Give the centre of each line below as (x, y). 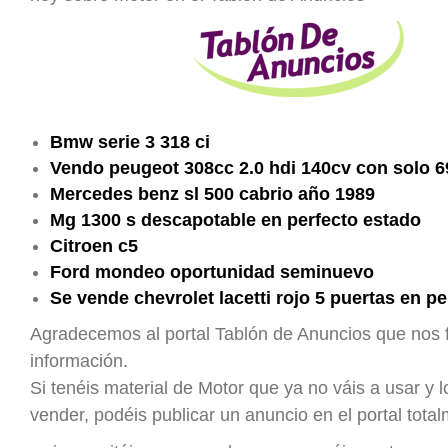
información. (79, 361)
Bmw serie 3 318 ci (130, 142)
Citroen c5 (94, 246)
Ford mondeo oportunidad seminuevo (212, 272)
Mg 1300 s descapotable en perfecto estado (235, 220)
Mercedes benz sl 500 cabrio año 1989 (212, 194)
